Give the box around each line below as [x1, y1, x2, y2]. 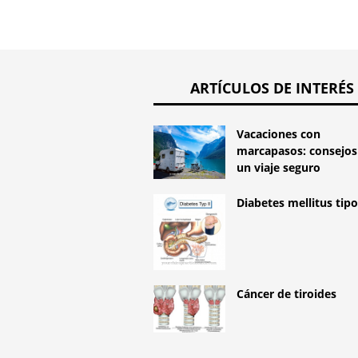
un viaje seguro [237, 159, 320, 175]
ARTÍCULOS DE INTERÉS [190, 78, 355, 97]
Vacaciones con [237, 125, 320, 141]
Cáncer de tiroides [237, 285, 336, 301]
